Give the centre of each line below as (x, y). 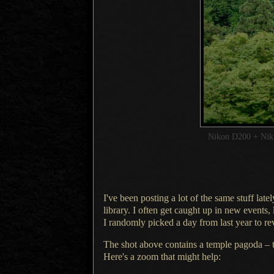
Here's (117, 256)
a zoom (144, 256)
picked (161, 222)
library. (118, 210)
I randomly (124, 222)
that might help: (190, 256)
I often (145, 210)
